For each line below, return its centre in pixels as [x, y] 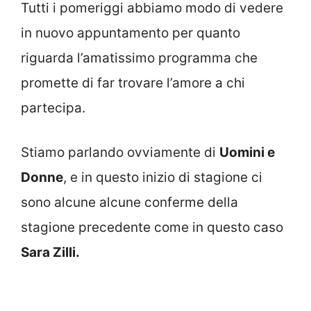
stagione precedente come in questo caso [152, 228]
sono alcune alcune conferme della [129, 203]
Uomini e [247, 153]
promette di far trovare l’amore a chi [133, 83]
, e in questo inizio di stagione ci [163, 178]
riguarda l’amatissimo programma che [139, 58]
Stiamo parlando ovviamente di [120, 153]
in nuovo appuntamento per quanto [131, 33]
